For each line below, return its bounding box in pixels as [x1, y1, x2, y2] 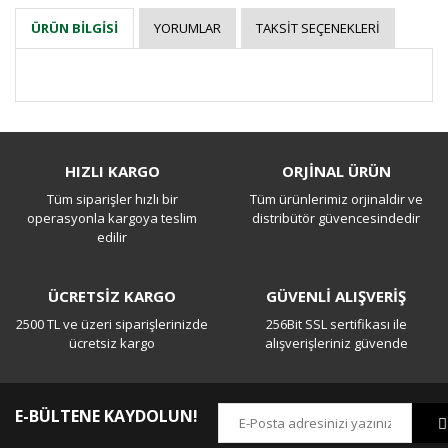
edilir [97, 228, 127, 246]
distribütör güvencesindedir [252, 209, 420, 227]
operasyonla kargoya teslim [27, 209, 197, 227]
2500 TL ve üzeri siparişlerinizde [16, 315, 208, 333]
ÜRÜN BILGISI [30, 19, 118, 37]
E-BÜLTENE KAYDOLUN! [15, 404, 198, 427]
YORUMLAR [153, 18, 221, 37]
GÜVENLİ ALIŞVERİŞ [266, 286, 406, 306]
